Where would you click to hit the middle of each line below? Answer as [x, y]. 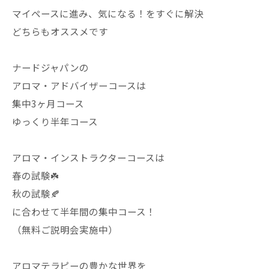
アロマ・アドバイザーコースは [79, 85]
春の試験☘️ [35, 175]
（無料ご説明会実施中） [65, 229]
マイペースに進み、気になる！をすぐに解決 [108, 13]
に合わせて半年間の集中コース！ [84, 211]
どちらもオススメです [60, 31]
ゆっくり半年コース [55, 121]
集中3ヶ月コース [48, 103]
